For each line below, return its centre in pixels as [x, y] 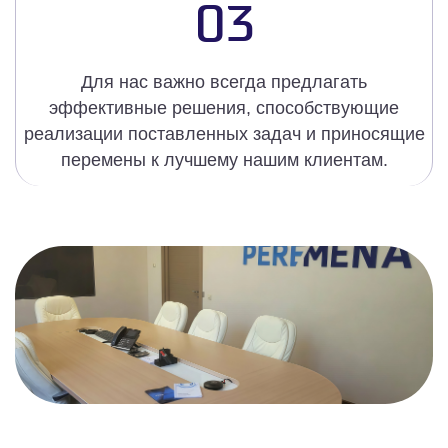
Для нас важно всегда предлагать [224, 82]
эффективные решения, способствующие [224, 108]
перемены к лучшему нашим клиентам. [224, 160]
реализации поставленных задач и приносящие [224, 134]
